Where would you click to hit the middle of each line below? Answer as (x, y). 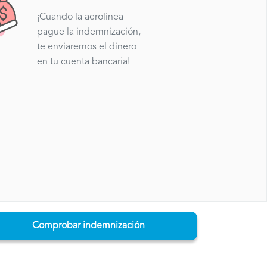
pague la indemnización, (89, 32)
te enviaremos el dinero (87, 47)
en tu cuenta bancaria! (84, 62)
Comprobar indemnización (89, 226)
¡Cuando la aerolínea (80, 18)
